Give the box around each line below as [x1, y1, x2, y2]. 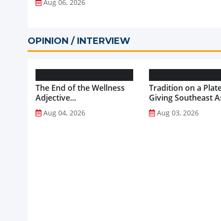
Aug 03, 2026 [157, 108, 199, 117]
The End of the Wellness [36, 82, 125, 93]
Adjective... [36, 92, 76, 103]
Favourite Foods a [149, 102, 217, 113]
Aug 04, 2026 [43, 108, 85, 117]
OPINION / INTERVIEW [28, 36, 130, 47]
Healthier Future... [149, 111, 217, 123]
